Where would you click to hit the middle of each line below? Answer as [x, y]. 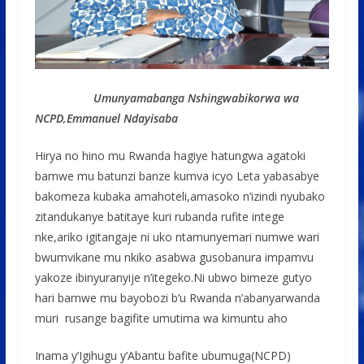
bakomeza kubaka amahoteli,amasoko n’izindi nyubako [180, 196]
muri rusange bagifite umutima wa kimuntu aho [161, 318]
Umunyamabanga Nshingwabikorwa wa [196, 97]
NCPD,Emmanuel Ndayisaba [106, 118]
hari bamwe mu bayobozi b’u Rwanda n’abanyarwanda [177, 297]
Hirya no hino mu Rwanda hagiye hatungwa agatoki [170, 155]
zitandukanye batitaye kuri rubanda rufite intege [159, 216]
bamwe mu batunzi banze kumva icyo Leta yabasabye [177, 175]
